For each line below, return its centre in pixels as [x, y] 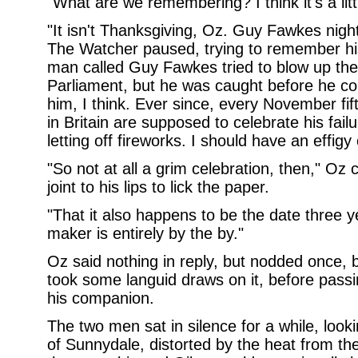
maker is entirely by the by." [145, 233]
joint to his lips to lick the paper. [158, 187]
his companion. [100, 298]
